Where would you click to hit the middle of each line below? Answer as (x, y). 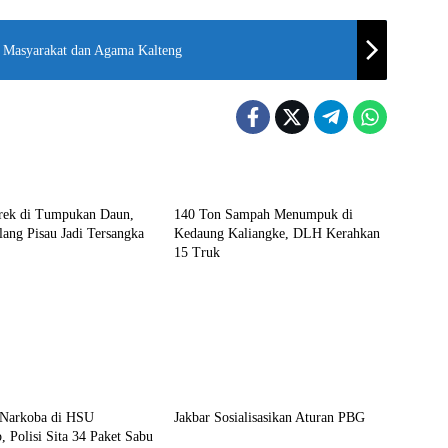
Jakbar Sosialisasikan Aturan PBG (269, 418)
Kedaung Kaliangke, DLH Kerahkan (276, 233)
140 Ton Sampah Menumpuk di (263, 214)
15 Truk (196, 252)
